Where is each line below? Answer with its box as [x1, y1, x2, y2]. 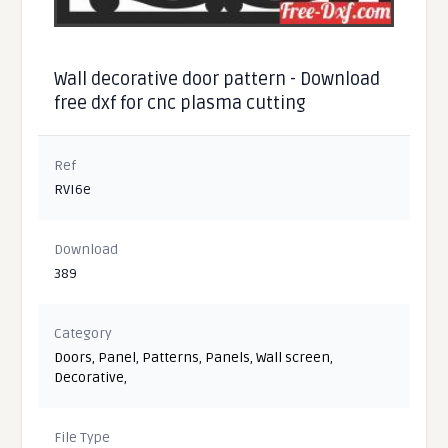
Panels [205, 348, 251, 366]
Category [54, 324, 113, 342]
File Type [54, 428, 111, 446]
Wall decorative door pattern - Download [54, 67, 381, 90]
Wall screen [256, 348, 331, 366]
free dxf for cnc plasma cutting [54, 91, 307, 114]
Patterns [142, 348, 200, 366]
